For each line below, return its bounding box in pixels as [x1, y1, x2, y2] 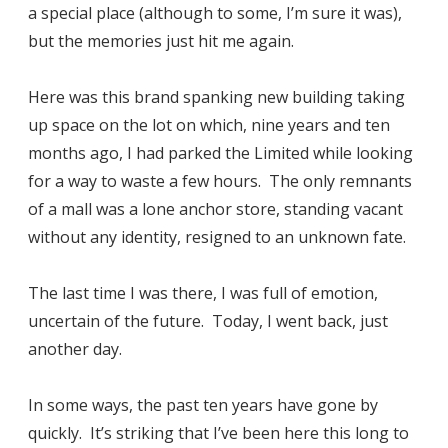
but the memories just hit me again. [28, 30, 294, 53]
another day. [28, 338, 122, 361]
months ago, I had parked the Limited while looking [28, 142, 413, 165]
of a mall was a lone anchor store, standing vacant [28, 198, 403, 221]
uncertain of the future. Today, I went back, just [28, 310, 388, 333]
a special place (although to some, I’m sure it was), [28, 2, 402, 25]
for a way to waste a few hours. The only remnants [28, 170, 412, 193]
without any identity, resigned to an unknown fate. [28, 226, 406, 249]
